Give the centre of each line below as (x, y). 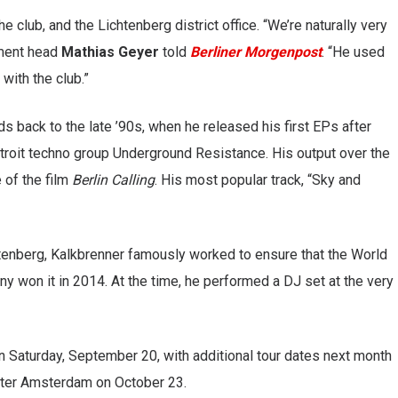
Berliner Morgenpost (256, 52)
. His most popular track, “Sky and (258, 179)
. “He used (353, 52)
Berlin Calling (113, 179)
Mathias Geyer (110, 52)
